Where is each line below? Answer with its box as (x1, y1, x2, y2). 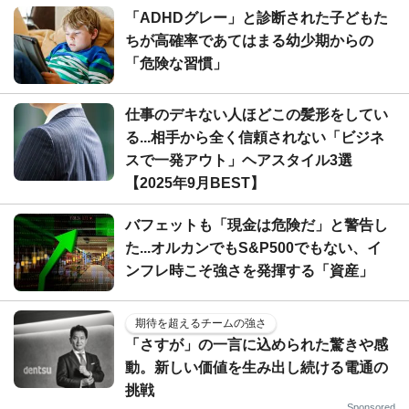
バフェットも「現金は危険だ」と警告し (125, 217, 388, 234)
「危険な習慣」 (125, 56, 227, 72)
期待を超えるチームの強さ (135, 317, 267, 330)
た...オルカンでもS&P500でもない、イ (125, 240, 382, 257)
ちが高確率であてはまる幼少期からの (125, 33, 373, 49)
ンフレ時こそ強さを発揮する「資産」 (125, 263, 373, 279)
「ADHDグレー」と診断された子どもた (125, 10, 388, 26)
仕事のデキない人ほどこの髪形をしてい (125, 107, 388, 123)
